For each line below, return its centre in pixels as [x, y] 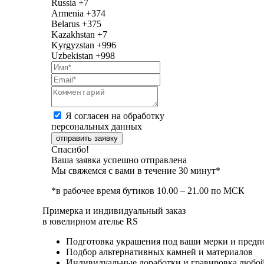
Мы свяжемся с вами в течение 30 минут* [136, 170]
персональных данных [97, 126]
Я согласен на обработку [115, 115]
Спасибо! [70, 149]
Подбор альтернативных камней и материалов [159, 252]
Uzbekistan [72, 55]
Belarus [65, 24]
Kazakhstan [73, 34]
